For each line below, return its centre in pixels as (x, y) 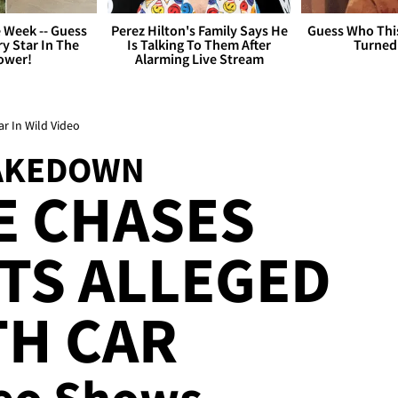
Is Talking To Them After (199, 45)
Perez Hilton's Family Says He (199, 31)
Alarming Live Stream (199, 59)
